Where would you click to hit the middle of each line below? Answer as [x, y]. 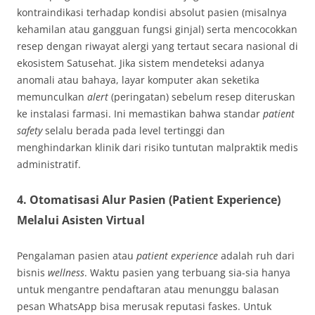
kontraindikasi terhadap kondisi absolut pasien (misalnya [152, 13]
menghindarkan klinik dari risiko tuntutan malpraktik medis [157, 148]
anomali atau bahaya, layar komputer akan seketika [138, 80]
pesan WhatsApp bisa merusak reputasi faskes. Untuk [144, 307]
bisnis [32, 273]
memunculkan [52, 97]
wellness [66, 273]
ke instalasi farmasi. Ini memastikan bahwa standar [140, 114]
